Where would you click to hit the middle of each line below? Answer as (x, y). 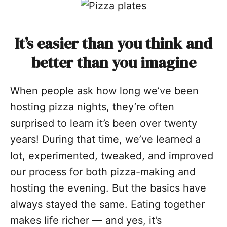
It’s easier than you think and (113, 43)
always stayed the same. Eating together (107, 204)
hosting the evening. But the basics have (108, 188)
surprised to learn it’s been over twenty (104, 123)
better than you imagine (113, 62)
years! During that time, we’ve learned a (105, 139)
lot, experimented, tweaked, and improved (112, 155)
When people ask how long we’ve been (104, 90)
